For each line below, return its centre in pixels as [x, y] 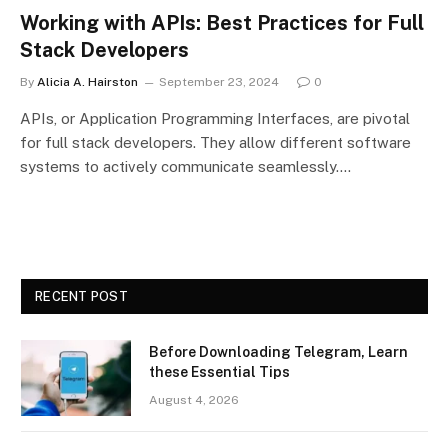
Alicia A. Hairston [87, 81]
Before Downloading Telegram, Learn [278, 351]
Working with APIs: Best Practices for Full [222, 22]
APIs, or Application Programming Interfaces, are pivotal [215, 118]
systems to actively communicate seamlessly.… [185, 166]
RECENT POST [81, 296]
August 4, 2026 [194, 399]
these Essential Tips [219, 371]
